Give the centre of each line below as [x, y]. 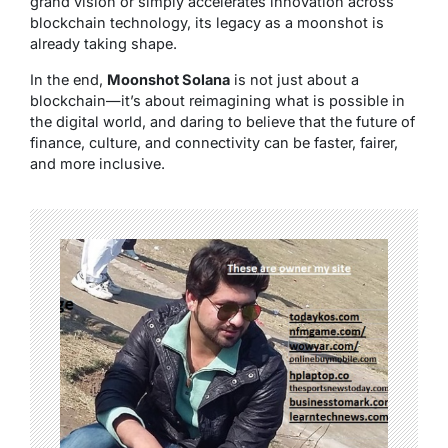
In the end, [68, 80]
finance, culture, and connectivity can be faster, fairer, [214, 143]
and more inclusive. [97, 164]
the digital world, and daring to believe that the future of [222, 122]
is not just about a [294, 80]
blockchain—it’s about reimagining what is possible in [217, 101]
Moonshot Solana [168, 80]
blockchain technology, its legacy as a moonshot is [207, 23]
